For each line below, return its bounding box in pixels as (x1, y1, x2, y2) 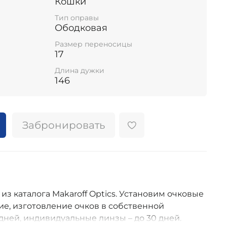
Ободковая (55, 22, 107, 33)
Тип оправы (55, 13, 99, 22)
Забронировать (22, 119, 105, 132)
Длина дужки (55, 66, 104, 75)
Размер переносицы (55, 40, 132, 49)
